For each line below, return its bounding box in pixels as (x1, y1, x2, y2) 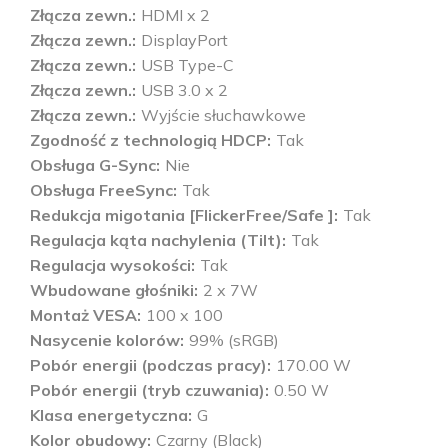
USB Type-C (141, 55, 234, 76)
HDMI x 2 (141, 5, 210, 26)
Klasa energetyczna (30, 405, 188, 426)
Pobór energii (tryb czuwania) (30, 380, 265, 401)
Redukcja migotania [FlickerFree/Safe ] (30, 205, 334, 226)
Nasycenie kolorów (30, 330, 180, 351)
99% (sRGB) (189, 330, 279, 351)
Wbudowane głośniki (30, 280, 194, 301)
